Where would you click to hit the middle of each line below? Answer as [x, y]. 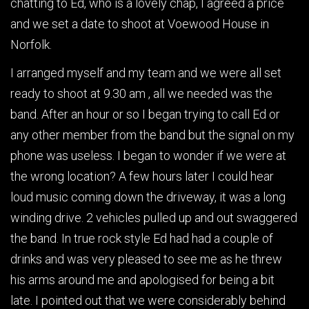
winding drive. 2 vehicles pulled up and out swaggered [154, 218]
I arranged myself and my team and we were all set [146, 73]
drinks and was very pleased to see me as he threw [146, 259]
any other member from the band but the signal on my [152, 135]
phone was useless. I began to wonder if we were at [148, 156]
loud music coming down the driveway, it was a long [148, 197]
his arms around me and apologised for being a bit [142, 280]
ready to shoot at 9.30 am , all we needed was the [141, 94]
